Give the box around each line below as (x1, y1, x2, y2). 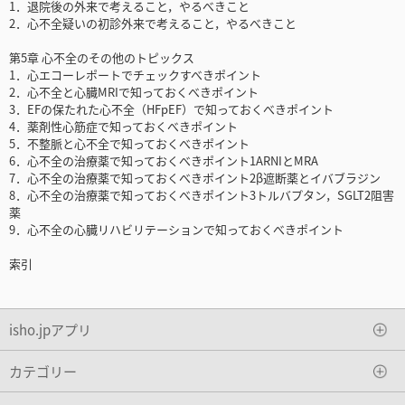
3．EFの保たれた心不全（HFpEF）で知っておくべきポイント (9, 100, 334, 118)
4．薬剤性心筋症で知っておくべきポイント (9, 118, 238, 136)
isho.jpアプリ (9, 319, 91, 339)
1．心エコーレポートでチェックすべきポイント (9, 66, 261, 84)
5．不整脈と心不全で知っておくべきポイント (9, 135, 250, 153)
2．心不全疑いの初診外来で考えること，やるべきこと (9, 14, 297, 33)
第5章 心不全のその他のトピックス (9, 49, 194, 67)
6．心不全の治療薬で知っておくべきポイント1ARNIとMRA (9, 152, 318, 170)
